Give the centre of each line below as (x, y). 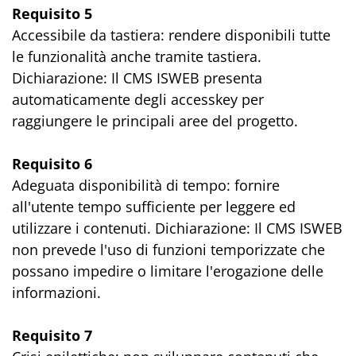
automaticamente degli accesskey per (138, 99)
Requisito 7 (52, 335)
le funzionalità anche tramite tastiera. (137, 56)
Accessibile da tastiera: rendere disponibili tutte (171, 35)
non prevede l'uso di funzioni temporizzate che (168, 250)
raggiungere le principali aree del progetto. (155, 121)
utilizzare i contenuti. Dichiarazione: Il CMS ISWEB (177, 228)
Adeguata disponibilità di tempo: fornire (146, 185)
